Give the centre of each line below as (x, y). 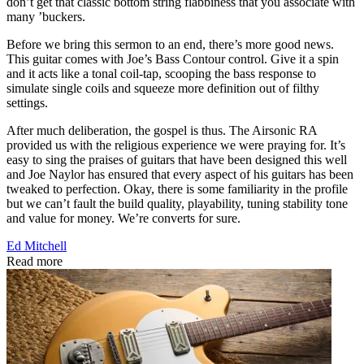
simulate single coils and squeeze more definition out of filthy (163, 89)
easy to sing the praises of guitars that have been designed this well (177, 160)
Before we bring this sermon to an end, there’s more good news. (170, 45)
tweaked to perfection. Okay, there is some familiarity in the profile (177, 189)
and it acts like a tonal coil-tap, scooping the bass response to (161, 74)
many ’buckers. (48, 17)
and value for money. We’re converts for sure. (125, 219)
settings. (29, 103)
